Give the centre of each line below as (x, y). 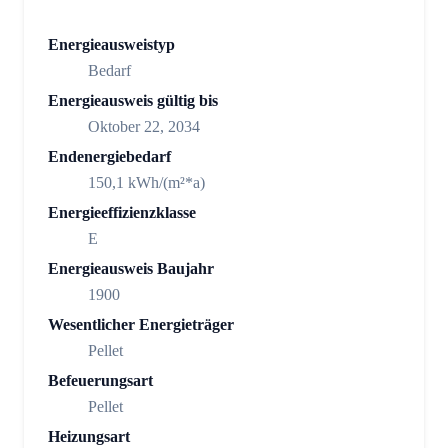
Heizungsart (89, 437)
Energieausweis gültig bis (133, 101)
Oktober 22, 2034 (144, 127)
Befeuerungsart (100, 381)
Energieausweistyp (111, 45)
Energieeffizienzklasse (122, 213)
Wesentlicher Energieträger (141, 325)
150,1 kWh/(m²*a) (146, 183)
